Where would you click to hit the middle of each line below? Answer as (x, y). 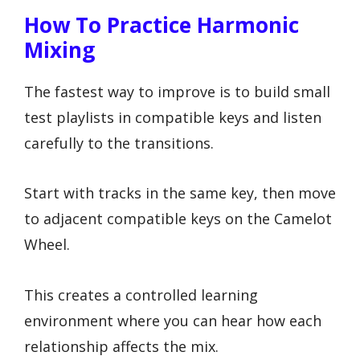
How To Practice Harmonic (162, 25)
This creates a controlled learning (141, 295)
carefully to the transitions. (119, 143)
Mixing (59, 49)
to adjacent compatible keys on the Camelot (178, 219)
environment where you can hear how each (173, 320)
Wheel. (47, 245)
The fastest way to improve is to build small (177, 91)
